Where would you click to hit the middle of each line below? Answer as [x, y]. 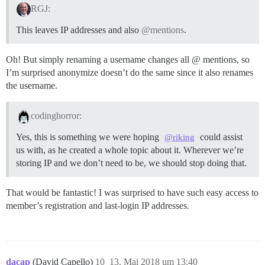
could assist [220, 137]
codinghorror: [56, 116]
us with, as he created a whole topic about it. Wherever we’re [130, 150]
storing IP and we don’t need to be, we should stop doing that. [131, 163]
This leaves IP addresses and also [79, 30]
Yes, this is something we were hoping [89, 137]
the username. [32, 86]
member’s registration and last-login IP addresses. [98, 206]
